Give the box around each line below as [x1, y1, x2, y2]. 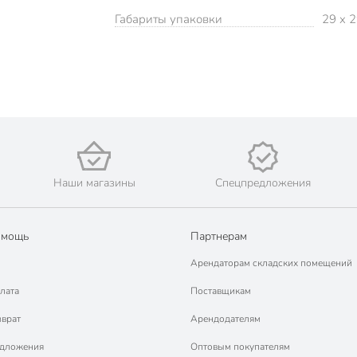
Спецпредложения [214, 175, 311, 191]
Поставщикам [190, 284, 251, 298]
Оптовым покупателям [190, 340, 290, 354]
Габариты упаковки [115, 11, 222, 28]
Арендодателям [190, 312, 261, 326]
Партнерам [190, 229, 247, 245]
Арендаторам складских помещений [190, 257, 352, 270]
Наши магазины [53, 175, 135, 191]
